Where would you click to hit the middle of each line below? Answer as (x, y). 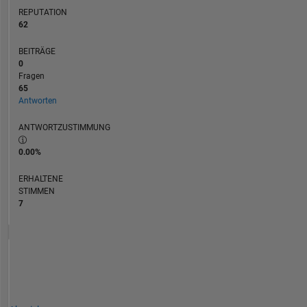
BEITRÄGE (37, 52)
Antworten (37, 101)
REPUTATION (42, 13)
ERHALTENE (40, 179)
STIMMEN (36, 192)
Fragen (31, 76)
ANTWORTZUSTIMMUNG (64, 128)
